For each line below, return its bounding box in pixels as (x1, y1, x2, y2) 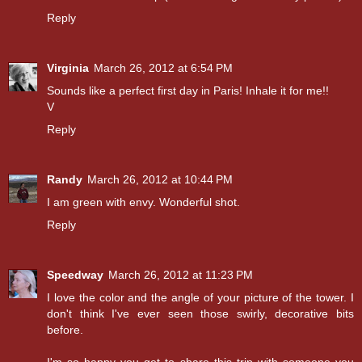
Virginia (47, 61, 89, 74)
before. (47, 322, 83, 336)
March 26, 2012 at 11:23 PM (108, 267, 253, 281)
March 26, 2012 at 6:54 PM (94, 61, 233, 74)
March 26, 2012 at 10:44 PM (87, 172, 233, 186)
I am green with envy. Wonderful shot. (47, 195, 240, 208)
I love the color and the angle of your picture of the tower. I (47, 290, 354, 304)
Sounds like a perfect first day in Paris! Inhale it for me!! (47, 83, 329, 97)
